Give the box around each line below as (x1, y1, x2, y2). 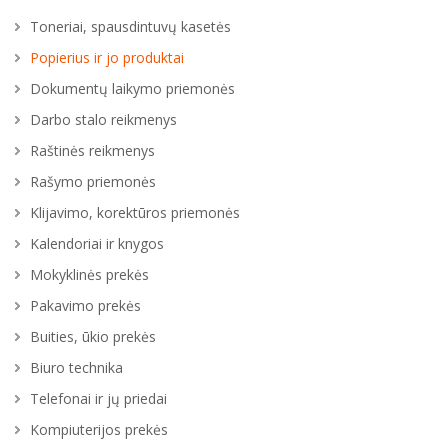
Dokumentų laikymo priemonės (30, 79, 235, 98)
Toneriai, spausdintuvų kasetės (30, 17, 231, 36)
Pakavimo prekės (30, 296, 141, 315)
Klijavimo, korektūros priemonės (30, 203, 240, 222)
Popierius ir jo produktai (30, 48, 184, 67)
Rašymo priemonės (30, 172, 156, 191)
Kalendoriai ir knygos (30, 234, 164, 253)
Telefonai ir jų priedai (30, 389, 167, 408)
